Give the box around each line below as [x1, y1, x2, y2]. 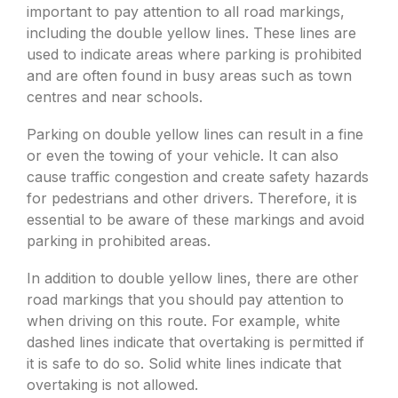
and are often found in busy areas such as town [27, 67, 352, 84]
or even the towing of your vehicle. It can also [27, 147, 338, 164]
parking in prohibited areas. [27, 232, 211, 250]
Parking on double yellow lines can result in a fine [27, 125, 363, 143]
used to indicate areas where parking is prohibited [27, 45, 362, 63]
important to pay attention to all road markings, [27, 3, 345, 20]
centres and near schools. [27, 88, 203, 106]
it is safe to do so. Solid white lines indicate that [27, 354, 341, 372]
